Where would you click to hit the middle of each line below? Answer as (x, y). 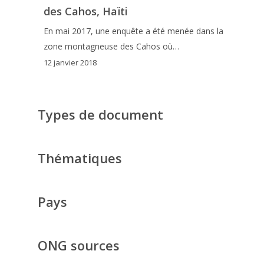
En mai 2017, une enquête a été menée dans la (133, 31)
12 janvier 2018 (70, 63)
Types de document (100, 114)
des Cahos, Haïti (85, 11)
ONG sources (79, 245)
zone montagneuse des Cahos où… (111, 46)
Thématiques (80, 158)
